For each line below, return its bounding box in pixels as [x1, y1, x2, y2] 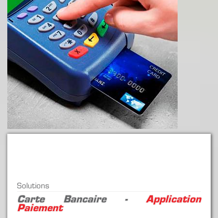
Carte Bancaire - [17, 195, 146, 205]
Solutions [17, 183, 49, 190]
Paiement [17, 204, 62, 214]
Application [146, 195, 201, 205]
